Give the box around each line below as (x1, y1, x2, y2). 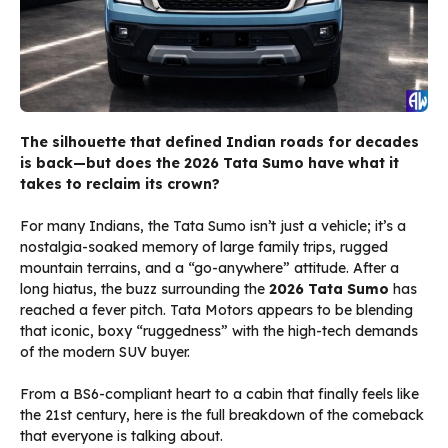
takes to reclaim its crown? (20, 175, 220, 194)
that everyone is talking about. (20, 427, 223, 446)
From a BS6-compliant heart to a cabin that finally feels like (20, 385, 419, 404)
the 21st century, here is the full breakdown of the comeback (20, 406, 424, 425)
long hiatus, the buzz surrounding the (20, 280, 269, 299)
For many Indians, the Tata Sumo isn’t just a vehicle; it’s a (20, 217, 406, 236)
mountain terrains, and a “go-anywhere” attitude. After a (20, 259, 399, 278)
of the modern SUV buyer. (20, 343, 190, 362)
